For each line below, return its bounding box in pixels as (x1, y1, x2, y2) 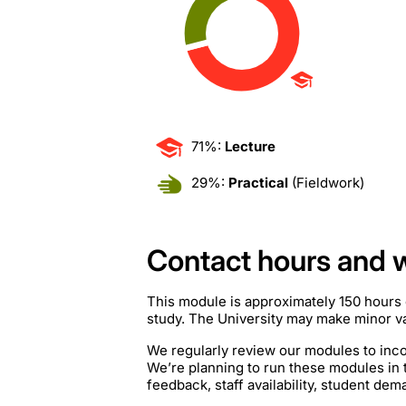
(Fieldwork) (288, 173, 364, 191)
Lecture (225, 137, 275, 155)
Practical (228, 173, 288, 191)
